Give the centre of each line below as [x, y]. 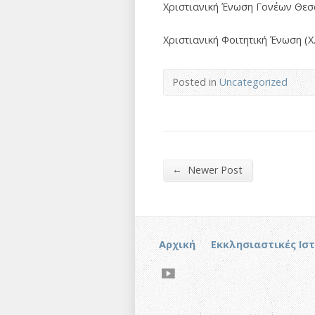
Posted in [196, 82]
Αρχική [177, 245]
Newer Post [214, 170]
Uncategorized [253, 82]
